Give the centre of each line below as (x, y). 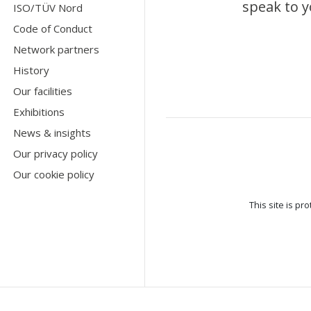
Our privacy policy (56, 153)
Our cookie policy (54, 174)
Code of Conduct (53, 28)
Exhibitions (39, 111)
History (32, 70)
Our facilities (43, 91)
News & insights (52, 132)
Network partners (57, 49)
